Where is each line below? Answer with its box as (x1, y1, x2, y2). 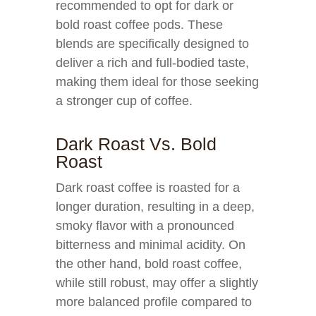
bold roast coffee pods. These (56, 18, 223, 32)
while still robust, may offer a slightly (56, 276, 258, 290)
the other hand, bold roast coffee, (56, 257, 242, 271)
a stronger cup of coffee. (56, 94, 193, 108)
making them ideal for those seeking (56, 75, 259, 89)
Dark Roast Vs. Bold (56, 134, 217, 154)
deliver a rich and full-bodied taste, (56, 56, 249, 70)
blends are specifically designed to (56, 37, 249, 51)
